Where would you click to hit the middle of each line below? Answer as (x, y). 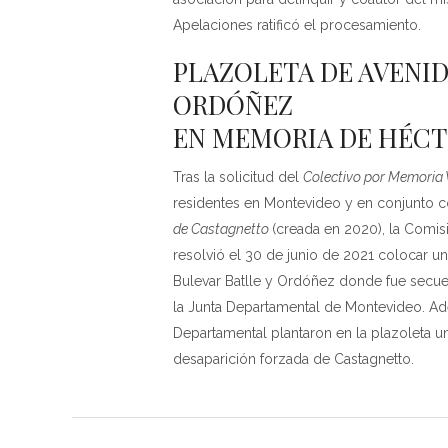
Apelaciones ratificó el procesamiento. (297, 25)
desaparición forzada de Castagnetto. (294, 359)
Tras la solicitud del (238, 177)
